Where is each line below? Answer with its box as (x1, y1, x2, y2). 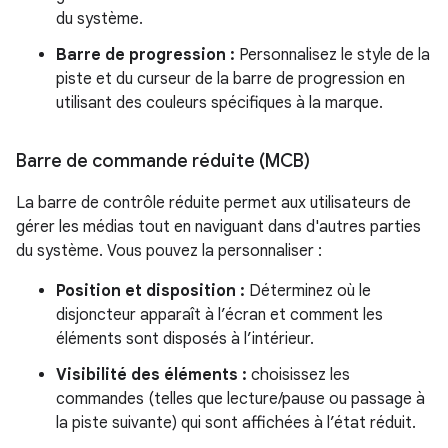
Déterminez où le (245, 281, 371, 301)
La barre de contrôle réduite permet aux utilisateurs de (16, 193, 411, 213)
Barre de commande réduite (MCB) (16, 150, 310, 172)
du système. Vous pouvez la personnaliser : (16, 241, 322, 261)
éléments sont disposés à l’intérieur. (56, 329, 314, 349)
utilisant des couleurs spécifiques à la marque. (56, 93, 383, 113)
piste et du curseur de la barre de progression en (56, 69, 405, 89)
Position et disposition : (56, 281, 245, 301)
